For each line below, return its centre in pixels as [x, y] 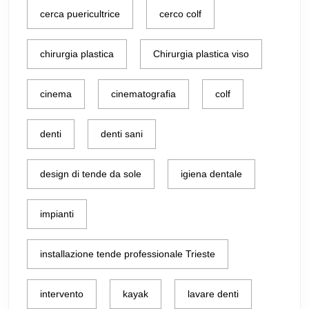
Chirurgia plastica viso [201, 53]
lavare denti [213, 293]
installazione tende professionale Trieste [128, 253]
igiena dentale [211, 173]
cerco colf [180, 13]
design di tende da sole [91, 173]
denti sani [122, 133]
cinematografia [143, 93]
